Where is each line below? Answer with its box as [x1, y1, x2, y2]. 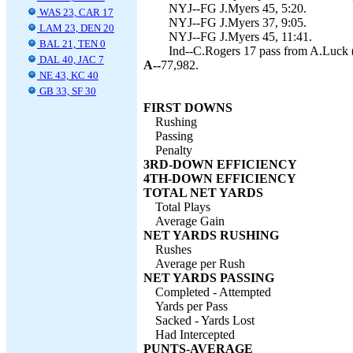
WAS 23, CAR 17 [37, 6, 113, 18]
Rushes [155, 243, 191, 256]
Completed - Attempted [155, 285, 271, 299]
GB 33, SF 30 [37, 85, 96, 97]
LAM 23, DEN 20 [37, 22, 114, 34]
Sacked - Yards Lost [155, 314, 255, 327]
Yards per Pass [155, 299, 228, 313]
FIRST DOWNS [143, 101, 232, 114]
